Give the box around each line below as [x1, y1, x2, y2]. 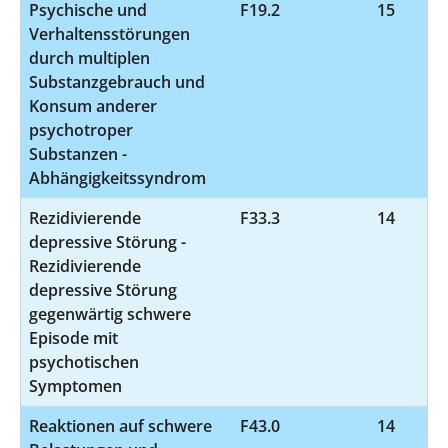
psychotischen [29, 350, 139, 373]
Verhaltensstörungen [29, 22, 190, 45]
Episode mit [29, 326, 118, 349]
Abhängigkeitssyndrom [29, 166, 206, 189]
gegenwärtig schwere [29, 302, 191, 325]
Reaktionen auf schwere [29, 414, 212, 437]
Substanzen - [29, 142, 127, 165]
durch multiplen [29, 46, 150, 69]
